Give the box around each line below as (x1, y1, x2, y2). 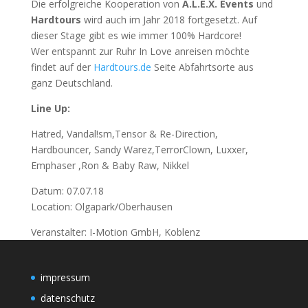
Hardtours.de (93, 60, 151, 74)
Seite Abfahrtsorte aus (151, 60, 254, 74)
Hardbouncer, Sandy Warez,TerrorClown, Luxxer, (30, 142, 248, 156)
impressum (40, 270, 90, 284)
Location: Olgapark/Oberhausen (30, 199, 173, 213)
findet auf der (30, 60, 93, 74)
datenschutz (40, 291, 95, 305)
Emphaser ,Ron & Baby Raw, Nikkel (30, 158, 189, 172)
